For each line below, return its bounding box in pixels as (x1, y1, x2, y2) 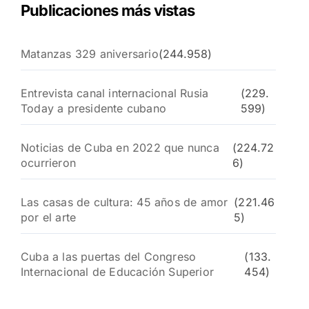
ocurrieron (21, 156, 76, 170)
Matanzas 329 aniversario (21, 47, 159, 61)
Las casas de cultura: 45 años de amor (21, 195, 228, 209)
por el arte (21, 210, 77, 224)
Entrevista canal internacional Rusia (21, 86, 209, 100)
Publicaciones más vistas (21, 1, 195, 19)
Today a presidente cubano (21, 101, 166, 115)
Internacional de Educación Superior (21, 265, 214, 279)
